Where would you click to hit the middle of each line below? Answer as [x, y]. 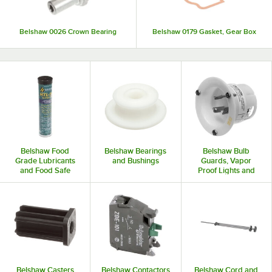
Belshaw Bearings [136, 151]
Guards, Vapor [226, 160]
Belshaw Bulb [226, 151]
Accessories [226, 180]
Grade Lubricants [45, 160]
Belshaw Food [45, 151]
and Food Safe [45, 170]
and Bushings [135, 160]
